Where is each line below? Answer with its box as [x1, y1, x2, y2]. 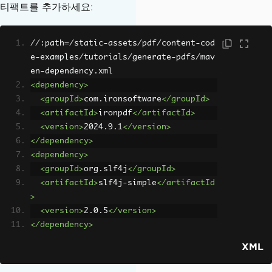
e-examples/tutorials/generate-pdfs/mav [30, 53, 215, 61]
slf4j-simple [98, 178, 157, 187]
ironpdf [98, 109, 132, 117]
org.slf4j [84, 165, 127, 173]
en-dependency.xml [30, 67, 113, 75]
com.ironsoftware [84, 95, 161, 103]
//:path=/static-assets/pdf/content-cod [30, 39, 215, 47]
